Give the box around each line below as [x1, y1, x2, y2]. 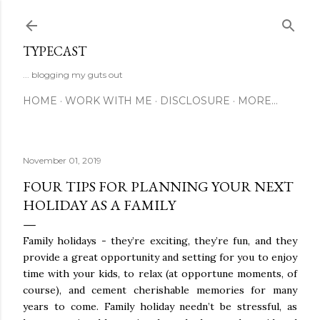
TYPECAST [23, 43, 86, 59]
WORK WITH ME [65, 94, 152, 107]
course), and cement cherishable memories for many [23, 284, 297, 296]
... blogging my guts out [23, 69, 123, 80]
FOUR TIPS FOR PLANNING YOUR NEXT [23, 177, 294, 196]
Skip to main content [101, 9, 219, 27]
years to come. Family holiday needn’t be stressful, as [23, 300, 297, 313]
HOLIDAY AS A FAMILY [23, 196, 176, 214]
